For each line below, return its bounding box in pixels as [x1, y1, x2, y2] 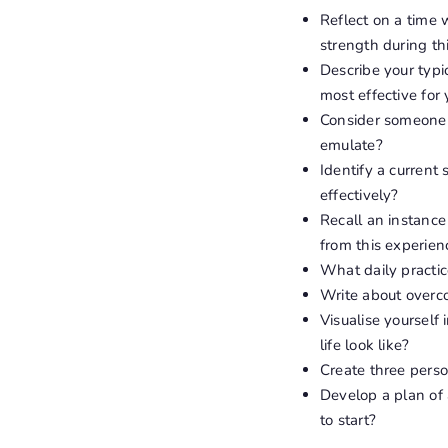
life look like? [319, 334, 410, 355]
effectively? [319, 184, 399, 205]
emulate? [319, 134, 383, 155]
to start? [319, 409, 376, 430]
